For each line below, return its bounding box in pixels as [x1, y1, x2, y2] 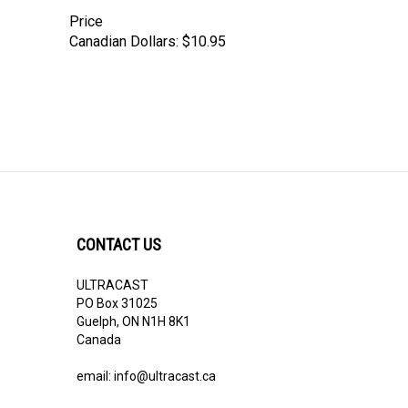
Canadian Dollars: [69, 15, 178, 34]
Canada [76, 315, 121, 330]
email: [76, 352, 114, 366]
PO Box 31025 [76, 279, 158, 293]
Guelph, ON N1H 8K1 [76, 297, 190, 311]
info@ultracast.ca [113, 352, 216, 366]
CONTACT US [76, 218, 161, 237]
